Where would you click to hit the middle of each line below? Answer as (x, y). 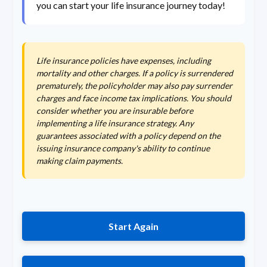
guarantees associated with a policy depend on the (128, 136)
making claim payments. (80, 161)
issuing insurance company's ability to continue (123, 148)
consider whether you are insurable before (115, 111)
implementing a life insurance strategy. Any (115, 123)
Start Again (133, 226)
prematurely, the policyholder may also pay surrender (134, 86)
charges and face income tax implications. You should (134, 98)
